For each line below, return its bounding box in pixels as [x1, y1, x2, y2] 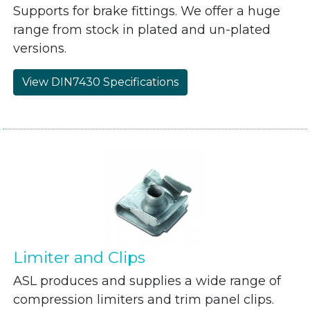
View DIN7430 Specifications [22, 75, 179, 89]
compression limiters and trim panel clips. [13, 292, 275, 307]
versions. [13, 41, 67, 56]
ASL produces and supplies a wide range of [13, 273, 282, 289]
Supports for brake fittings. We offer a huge [13, 3, 281, 19]
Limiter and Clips [13, 248, 146, 267]
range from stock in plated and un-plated [13, 22, 271, 37]
